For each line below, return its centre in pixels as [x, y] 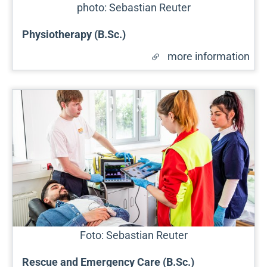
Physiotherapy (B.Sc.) [74, 35]
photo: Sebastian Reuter [133, 8]
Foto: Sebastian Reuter [133, 235]
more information [209, 57]
